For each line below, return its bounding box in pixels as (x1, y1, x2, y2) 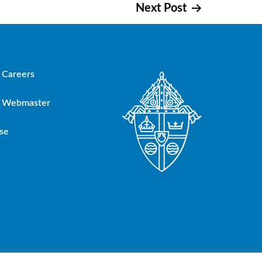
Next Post (136, 2, 187, 14)
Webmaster (2, 98, 51, 107)
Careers (2, 69, 35, 78)
